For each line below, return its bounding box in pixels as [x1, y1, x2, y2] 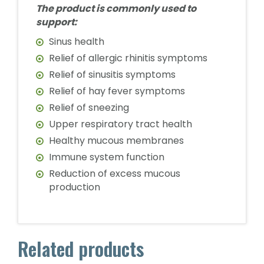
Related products [18, 235, 144, 262]
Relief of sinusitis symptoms [49, 68, 176, 81]
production [49, 180, 100, 194]
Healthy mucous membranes [49, 134, 184, 147]
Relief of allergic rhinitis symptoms [49, 51, 207, 65]
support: [36, 15, 77, 29]
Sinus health [49, 35, 104, 48]
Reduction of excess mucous [49, 167, 180, 180]
